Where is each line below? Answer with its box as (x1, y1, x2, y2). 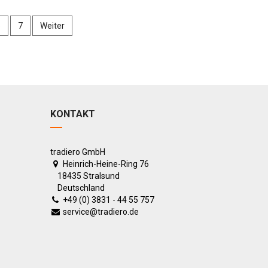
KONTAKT (50, 108, 95, 120)
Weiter (40, 20, 65, 31)
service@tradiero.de (62, 207, 139, 217)
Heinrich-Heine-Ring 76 (62, 159, 149, 169)
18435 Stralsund (50, 171, 120, 181)
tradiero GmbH (50, 147, 105, 157)
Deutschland (50, 183, 105, 193)
